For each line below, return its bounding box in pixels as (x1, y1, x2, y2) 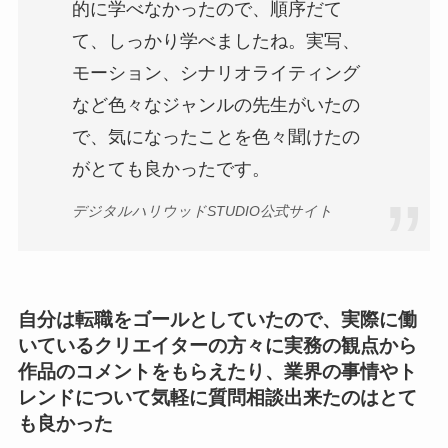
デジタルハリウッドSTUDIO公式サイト (71, 202, 333, 219)
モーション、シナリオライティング (71, 62, 360, 83)
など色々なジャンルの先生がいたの (71, 94, 360, 115)
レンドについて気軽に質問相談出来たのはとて (17, 387, 417, 409)
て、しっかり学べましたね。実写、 (71, 30, 360, 51)
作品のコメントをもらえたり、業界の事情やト (17, 361, 417, 383)
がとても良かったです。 (71, 158, 270, 179)
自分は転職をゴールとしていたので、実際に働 (17, 309, 417, 331)
